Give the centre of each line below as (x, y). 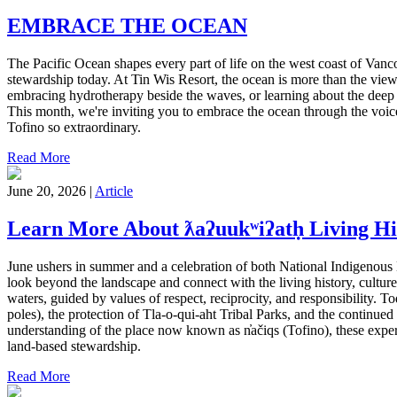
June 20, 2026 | (51, 191)
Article (114, 191)
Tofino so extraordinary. (74, 127)
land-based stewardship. (74, 346)
